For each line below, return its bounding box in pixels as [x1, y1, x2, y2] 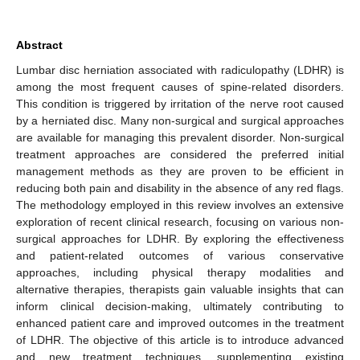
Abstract [16, 38, 63, 51]
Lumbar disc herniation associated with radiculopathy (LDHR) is [16, 63, 344, 76]
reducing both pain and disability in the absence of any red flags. [16, 181, 344, 194]
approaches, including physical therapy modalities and [16, 265, 344, 279]
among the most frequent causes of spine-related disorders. [16, 80, 344, 93]
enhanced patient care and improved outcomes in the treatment [16, 316, 344, 329]
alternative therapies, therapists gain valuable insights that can [16, 282, 344, 296]
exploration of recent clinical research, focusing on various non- [16, 215, 344, 228]
